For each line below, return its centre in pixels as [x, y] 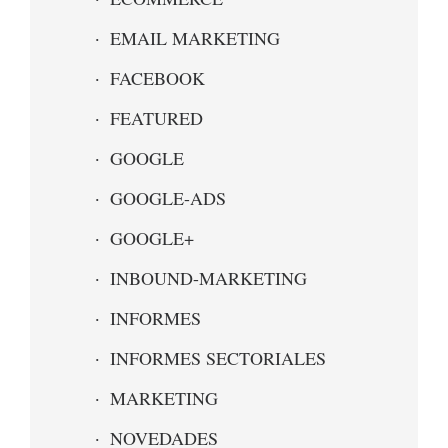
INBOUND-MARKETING [208, 278]
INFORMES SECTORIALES [218, 358]
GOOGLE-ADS [168, 198]
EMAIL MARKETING [195, 38]
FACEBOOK [157, 78]
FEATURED [156, 118]
